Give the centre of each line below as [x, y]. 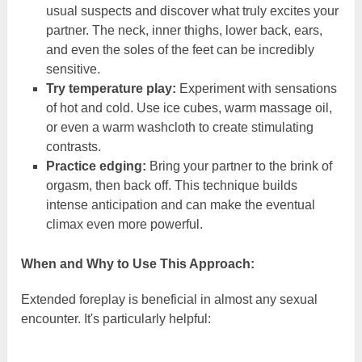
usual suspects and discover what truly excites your [192, 11]
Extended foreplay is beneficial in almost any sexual [170, 300]
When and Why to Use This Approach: [138, 264]
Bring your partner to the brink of [239, 166]
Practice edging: [96, 166]
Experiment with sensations [256, 89]
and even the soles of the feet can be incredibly [180, 50]
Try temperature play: [111, 89]
